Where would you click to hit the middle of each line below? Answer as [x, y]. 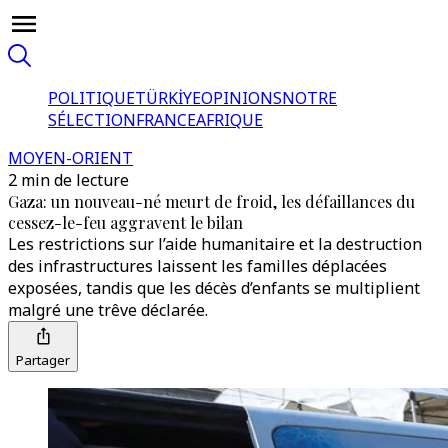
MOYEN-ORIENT [70, 158]
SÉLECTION [92, 120]
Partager [43, 360]
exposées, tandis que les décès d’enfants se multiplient [214, 288]
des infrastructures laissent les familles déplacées [197, 266]
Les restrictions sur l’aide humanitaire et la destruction [215, 244]
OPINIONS [241, 98]
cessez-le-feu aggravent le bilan [125, 222]
